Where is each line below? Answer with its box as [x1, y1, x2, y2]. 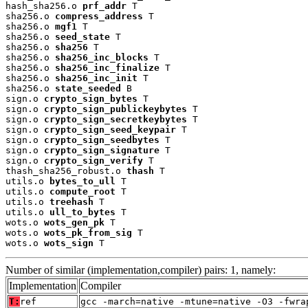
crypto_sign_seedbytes [44, 134, 159, 145]
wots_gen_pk [44, 217, 104, 228]
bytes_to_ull [49, 175, 115, 186]
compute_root [49, 186, 115, 197]
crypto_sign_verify [44, 155, 143, 166]
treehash [49, 196, 93, 207]
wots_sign [44, 237, 93, 248]
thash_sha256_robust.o [5, 165, 126, 176]
